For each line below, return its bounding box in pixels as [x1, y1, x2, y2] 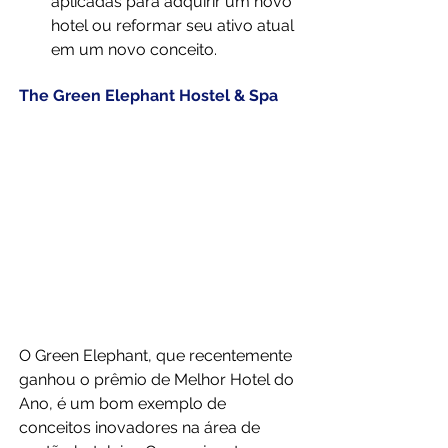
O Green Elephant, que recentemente [19, 345, 296, 365]
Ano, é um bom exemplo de [19, 393, 230, 413]
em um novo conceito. [51, 40, 217, 60]
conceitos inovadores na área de [19, 417, 264, 437]
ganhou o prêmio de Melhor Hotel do [19, 369, 298, 389]
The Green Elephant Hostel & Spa [19, 86, 278, 106]
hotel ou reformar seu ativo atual [51, 16, 298, 36]
